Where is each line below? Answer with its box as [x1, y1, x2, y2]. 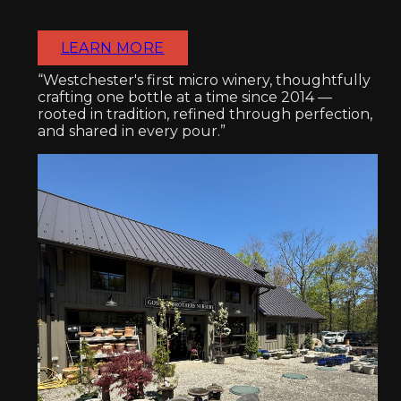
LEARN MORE [60, 39, 165, 57]
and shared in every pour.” [37, 123, 226, 141]
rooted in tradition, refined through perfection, [37, 106, 372, 124]
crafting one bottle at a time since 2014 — [37, 89, 332, 107]
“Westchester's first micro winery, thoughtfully [37, 72, 371, 90]
